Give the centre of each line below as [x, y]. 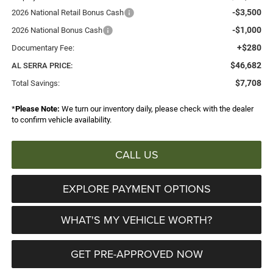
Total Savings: [35, 83]
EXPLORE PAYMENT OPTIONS [136, 188]
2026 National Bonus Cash [57, 30]
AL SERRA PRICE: [42, 65]
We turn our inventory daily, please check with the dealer [156, 108]
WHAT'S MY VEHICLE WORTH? [136, 219]
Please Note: [37, 108]
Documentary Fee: [43, 48]
